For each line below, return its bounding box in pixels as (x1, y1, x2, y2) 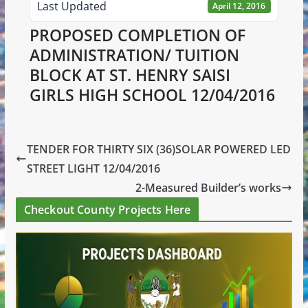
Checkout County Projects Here (23, 201, 191, 217)
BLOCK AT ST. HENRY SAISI (29, 64, 230, 86)
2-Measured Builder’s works (135, 179, 282, 195)
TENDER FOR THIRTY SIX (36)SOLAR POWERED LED (26, 141, 291, 157)
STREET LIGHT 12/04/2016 (26, 160, 160, 176)
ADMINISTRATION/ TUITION (29, 44, 239, 66)
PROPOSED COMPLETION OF (29, 24, 245, 46)
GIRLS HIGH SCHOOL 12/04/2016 (29, 84, 275, 106)
